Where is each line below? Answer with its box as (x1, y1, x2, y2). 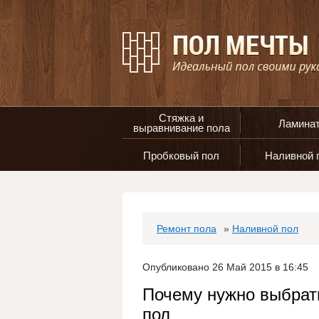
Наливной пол (232, 223, 298, 234)
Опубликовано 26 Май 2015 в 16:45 (142, 261, 308, 273)
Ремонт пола (157, 223, 216, 234)
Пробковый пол (143, 150, 219, 162)
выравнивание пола (132, 122, 230, 134)
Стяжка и (159, 112, 204, 124)
